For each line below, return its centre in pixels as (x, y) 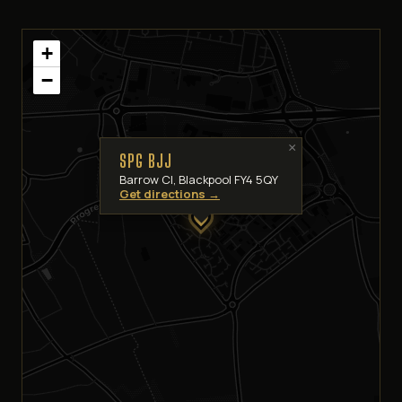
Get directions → (170, 194)
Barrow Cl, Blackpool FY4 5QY (199, 179)
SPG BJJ (146, 161)
